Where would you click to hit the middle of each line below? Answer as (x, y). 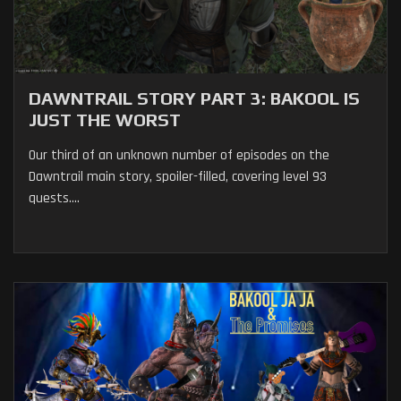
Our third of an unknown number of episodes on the (179, 156)
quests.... (54, 199)
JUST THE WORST (105, 120)
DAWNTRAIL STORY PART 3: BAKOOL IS (194, 98)
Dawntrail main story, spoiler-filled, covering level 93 (178, 177)
